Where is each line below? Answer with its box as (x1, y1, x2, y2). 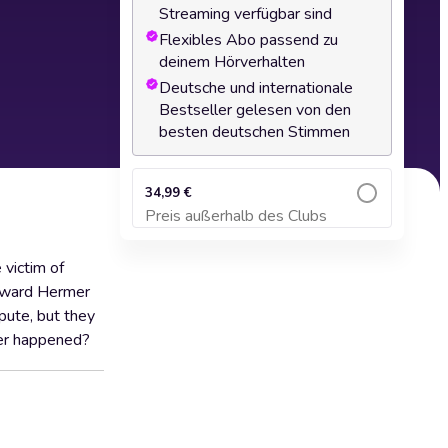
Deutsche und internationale (159, 77, 353, 99)
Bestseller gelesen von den (159, 99, 351, 121)
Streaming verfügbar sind (159, 3, 332, 25)
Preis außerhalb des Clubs (145, 205, 327, 227)
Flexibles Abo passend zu (159, 29, 338, 51)
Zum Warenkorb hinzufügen (182, 218, 342, 233)
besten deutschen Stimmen (159, 121, 350, 143)
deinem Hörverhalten (159, 51, 305, 73)
